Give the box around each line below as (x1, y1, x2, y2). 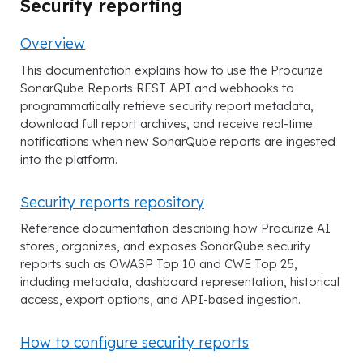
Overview (20, 34, 85, 53)
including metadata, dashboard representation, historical (20, 274, 340, 289)
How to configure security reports (20, 333, 249, 351)
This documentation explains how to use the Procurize (20, 62, 323, 78)
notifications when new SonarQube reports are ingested (20, 133, 335, 149)
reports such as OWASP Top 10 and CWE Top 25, (20, 256, 297, 271)
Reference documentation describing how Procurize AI (20, 220, 331, 236)
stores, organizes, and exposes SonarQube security (20, 238, 310, 254)
